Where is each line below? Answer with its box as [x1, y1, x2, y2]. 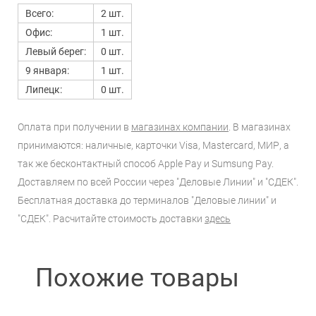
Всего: [25, 8, 54, 19]
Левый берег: [25, 46, 86, 57]
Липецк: [25, 84, 62, 95]
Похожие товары [35, 263, 239, 293]
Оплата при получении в [18, 121, 131, 133]
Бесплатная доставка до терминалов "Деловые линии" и [18, 195, 276, 206]
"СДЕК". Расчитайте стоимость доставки [18, 213, 205, 224]
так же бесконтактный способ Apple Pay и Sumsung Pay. [18, 158, 274, 169]
